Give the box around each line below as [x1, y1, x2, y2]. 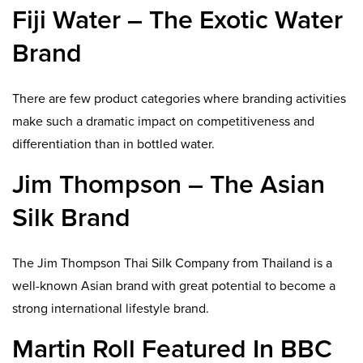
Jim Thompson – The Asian [12, 169, 325, 200]
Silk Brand [12, 203, 130, 233]
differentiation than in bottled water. [12, 136, 215, 152]
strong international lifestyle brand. [12, 301, 209, 318]
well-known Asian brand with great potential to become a [12, 278, 335, 295]
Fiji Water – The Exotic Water [12, 4, 343, 36]
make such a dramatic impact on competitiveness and [12, 113, 314, 130]
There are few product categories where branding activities [12, 91, 346, 107]
